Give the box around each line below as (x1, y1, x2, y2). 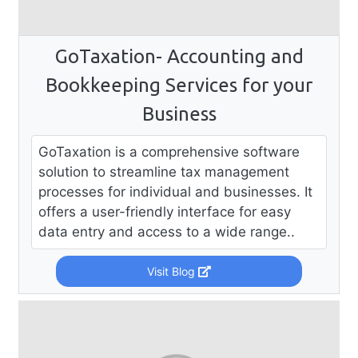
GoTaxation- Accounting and (54, 45, 304, 67)
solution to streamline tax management (38, 163, 289, 180)
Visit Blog (146, 264, 198, 278)
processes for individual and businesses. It (38, 183, 312, 200)
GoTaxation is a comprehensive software (38, 143, 300, 160)
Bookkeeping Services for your (46, 74, 312, 96)
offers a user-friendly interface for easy (38, 203, 291, 220)
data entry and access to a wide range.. (38, 223, 295, 240)
